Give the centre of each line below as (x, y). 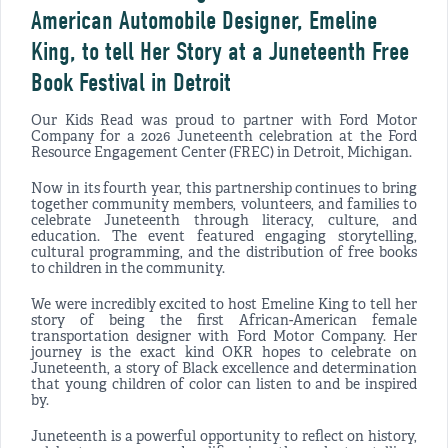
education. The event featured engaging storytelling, (224, 238)
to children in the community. (128, 270)
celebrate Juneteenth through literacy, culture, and (224, 222)
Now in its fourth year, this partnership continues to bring (224, 190)
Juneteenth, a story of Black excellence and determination (224, 370)
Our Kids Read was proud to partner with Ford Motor (224, 122)
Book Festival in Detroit (131, 83)
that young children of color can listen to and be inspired (224, 386)
